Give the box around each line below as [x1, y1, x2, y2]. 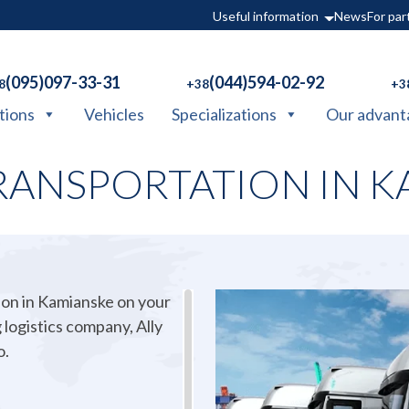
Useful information [213, 8, 320, 24]
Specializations [172, 103, 278, 124]
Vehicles [84, 103, 145, 124]
